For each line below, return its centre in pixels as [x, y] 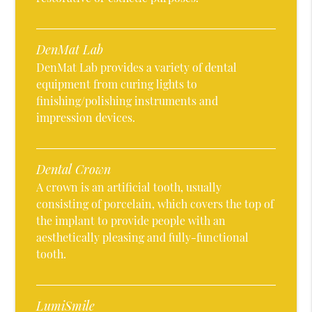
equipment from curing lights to [117, 84]
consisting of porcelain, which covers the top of [155, 204]
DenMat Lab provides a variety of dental [137, 68]
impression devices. [86, 118]
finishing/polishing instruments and [127, 101]
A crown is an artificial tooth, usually [129, 187]
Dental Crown [74, 170]
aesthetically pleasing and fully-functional [143, 237]
